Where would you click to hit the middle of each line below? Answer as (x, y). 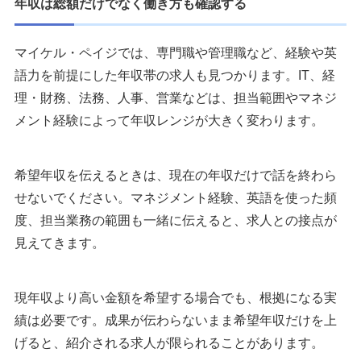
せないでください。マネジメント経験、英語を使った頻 (176, 198)
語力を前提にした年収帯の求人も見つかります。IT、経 (175, 76)
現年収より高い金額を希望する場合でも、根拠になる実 (176, 298)
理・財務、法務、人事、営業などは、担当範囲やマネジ (176, 98)
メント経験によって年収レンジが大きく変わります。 (169, 121)
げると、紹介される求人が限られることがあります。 (169, 343)
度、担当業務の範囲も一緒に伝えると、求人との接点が (176, 221)
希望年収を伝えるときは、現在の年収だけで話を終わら (176, 176)
